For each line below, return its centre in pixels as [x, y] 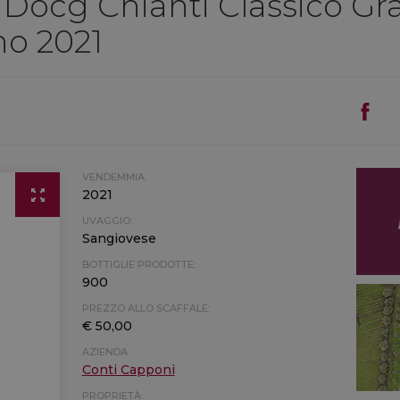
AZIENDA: [105, 352]
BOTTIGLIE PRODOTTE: [138, 264]
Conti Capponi [128, 370]
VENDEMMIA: [114, 177]
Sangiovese [119, 238]
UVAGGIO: [107, 221]
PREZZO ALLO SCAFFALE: [146, 308]
